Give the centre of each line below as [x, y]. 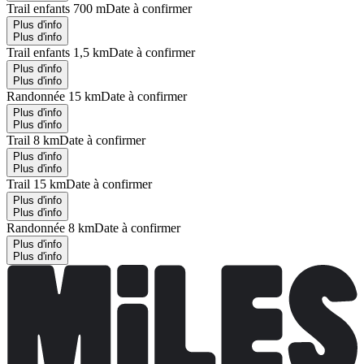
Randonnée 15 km [54, 96]
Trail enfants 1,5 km [58, 52]
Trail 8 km [33, 140]
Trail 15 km [36, 184]
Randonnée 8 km [50, 227]
